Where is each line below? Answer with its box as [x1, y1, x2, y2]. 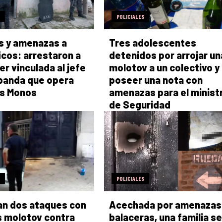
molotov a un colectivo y [109, 61, 220, 73]
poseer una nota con [109, 73, 203, 86]
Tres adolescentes [109, 36, 196, 49]
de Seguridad [109, 98, 170, 111]
